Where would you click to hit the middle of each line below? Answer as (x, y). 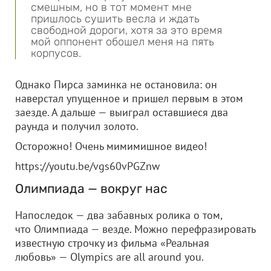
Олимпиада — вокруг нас (91, 188)
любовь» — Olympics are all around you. (109, 257)
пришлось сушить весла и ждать (115, 19)
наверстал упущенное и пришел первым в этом (129, 98)
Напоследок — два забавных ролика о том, (119, 215)
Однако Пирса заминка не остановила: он (116, 84)
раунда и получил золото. (77, 126)
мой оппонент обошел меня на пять (122, 42)
